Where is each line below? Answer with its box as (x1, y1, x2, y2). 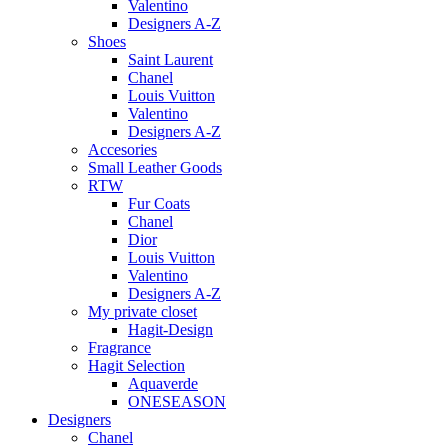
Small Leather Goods (88, 158, 222, 176)
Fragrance (88, 338, 151, 356)
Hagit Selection (88, 356, 185, 374)
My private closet (88, 302, 197, 320)
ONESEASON (128, 392, 226, 410)
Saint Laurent (128, 50, 213, 68)
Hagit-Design (128, 320, 213, 338)
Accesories (88, 140, 157, 158)
